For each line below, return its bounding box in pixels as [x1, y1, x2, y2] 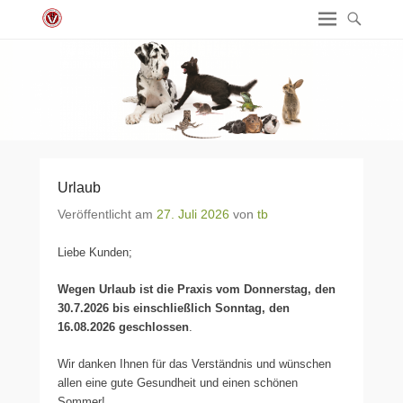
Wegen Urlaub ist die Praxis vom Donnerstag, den [58, 282, 336, 296]
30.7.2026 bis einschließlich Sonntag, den [58, 301, 290, 315]
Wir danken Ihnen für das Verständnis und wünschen [58, 357, 331, 371]
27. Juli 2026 [157, 207, 229, 221]
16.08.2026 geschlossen [58, 320, 189, 334]
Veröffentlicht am [58, 207, 157, 221]
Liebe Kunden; [58, 246, 132, 259]
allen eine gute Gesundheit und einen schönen [58, 376, 298, 390]
